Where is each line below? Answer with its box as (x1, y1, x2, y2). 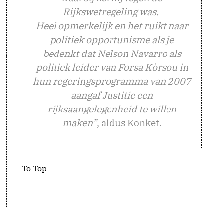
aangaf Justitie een (71, 89, 153, 101)
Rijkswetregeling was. (63, 5, 161, 18)
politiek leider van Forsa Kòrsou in (35, 61, 188, 73)
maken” (62, 116, 97, 129)
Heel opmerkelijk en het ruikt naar (35, 19, 188, 32)
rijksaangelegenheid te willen (47, 103, 176, 115)
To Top (22, 164, 47, 173)
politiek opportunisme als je (50, 33, 174, 46)
